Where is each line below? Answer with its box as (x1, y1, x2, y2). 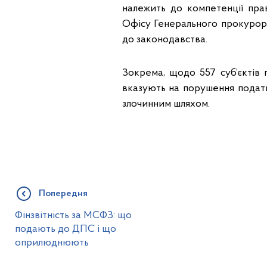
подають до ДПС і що (14, 223, 116, 234)
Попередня (38, 188, 88, 198)
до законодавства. (122, 34, 210, 45)
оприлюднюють (14, 237, 89, 248)
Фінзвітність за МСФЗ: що (14, 210, 132, 221)
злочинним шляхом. (122, 98, 210, 109)
